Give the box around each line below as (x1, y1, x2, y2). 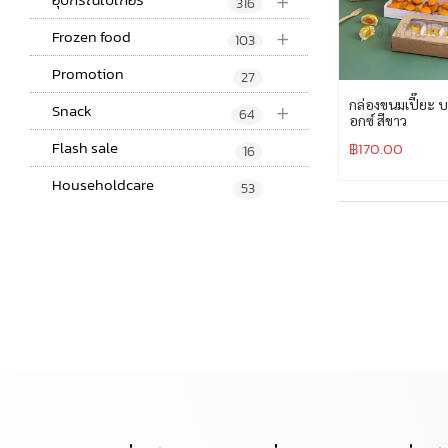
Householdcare (52, 173, 154, 197)
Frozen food (52, 25, 131, 49)
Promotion (52, 62, 124, 86)
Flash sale (52, 136, 118, 160)
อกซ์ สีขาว (348, 111, 407, 130)
